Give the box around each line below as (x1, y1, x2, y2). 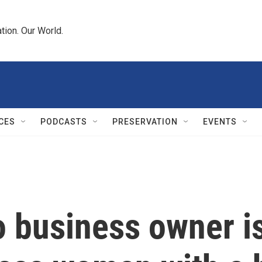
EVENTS (203, 117, 237, 126)
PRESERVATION (112, 117, 178, 126)
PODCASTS (40, 117, 87, 126)
